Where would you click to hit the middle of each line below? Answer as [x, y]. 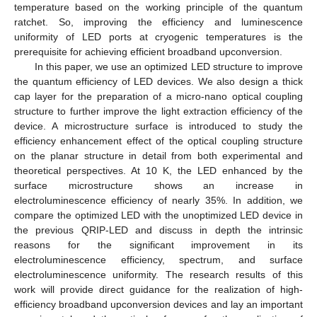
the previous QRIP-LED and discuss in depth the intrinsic [158, 230]
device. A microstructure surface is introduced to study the [158, 126]
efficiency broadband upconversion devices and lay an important [158, 304]
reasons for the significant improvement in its [158, 244]
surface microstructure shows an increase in [158, 185]
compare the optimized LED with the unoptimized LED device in [158, 215]
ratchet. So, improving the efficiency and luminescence [158, 22]
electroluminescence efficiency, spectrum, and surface [158, 259]
